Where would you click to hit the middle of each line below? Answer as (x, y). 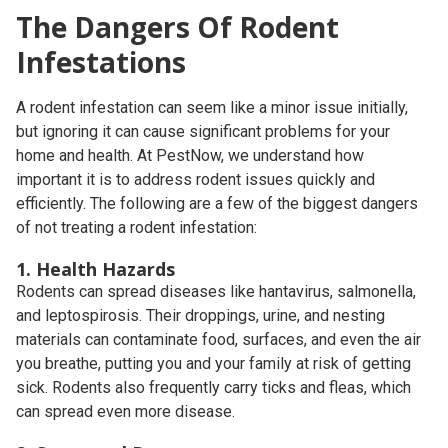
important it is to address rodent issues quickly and (195, 180)
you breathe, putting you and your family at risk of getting (213, 364)
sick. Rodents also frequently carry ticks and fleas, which (213, 388)
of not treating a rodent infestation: (136, 228)
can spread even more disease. (125, 412)
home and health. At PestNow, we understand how (190, 156)
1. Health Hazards (95, 269)
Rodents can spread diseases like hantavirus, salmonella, (216, 292)
